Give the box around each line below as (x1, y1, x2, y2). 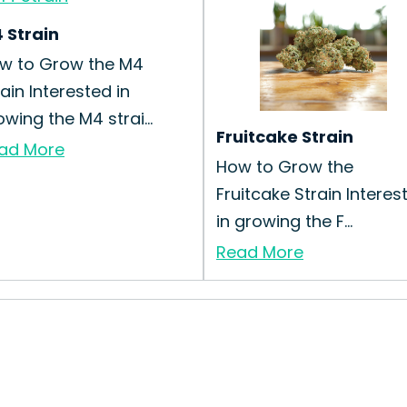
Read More (216, 241, 303, 263)
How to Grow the (216, 155, 353, 178)
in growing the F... (216, 210, 352, 233)
